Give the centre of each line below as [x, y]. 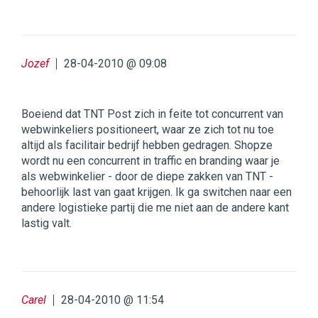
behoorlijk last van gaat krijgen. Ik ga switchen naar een [157, 192]
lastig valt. [46, 224]
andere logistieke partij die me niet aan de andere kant [155, 208]
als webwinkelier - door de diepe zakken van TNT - [147, 177]
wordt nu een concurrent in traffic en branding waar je [150, 161]
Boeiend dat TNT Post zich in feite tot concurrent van [152, 114]
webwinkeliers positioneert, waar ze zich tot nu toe [148, 130]
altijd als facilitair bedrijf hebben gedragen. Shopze [147, 146]
